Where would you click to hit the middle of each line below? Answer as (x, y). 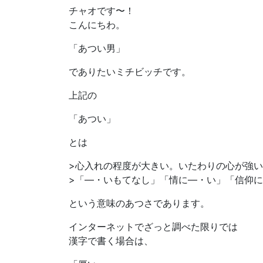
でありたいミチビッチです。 (130, 72)
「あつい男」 (97, 48)
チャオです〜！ (102, 11)
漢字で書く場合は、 (111, 241)
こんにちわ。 (97, 25)
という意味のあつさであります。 (139, 203)
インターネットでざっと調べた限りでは (153, 227)
